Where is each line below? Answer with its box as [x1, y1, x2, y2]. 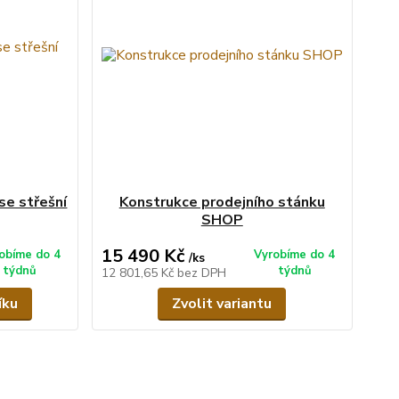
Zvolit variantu [172, 293, 273, 313]
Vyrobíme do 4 [254, 246, 336, 263]
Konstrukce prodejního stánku [118, 191, 325, 212]
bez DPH [176, 264, 226, 281]
